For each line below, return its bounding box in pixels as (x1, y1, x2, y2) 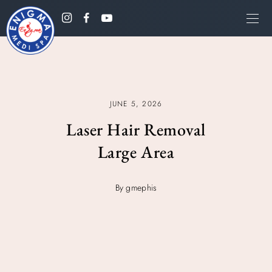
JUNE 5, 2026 (109, 98, 163, 109)
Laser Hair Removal (66, 118, 206, 140)
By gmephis (115, 181, 157, 194)
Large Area (97, 140, 175, 163)
